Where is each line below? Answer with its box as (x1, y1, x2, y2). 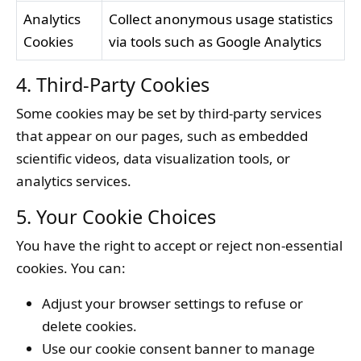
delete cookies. (42, 317, 137, 335)
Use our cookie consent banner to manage (42, 339, 315, 358)
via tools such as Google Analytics (109, 32, 322, 51)
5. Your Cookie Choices (16, 204, 216, 230)
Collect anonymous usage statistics (109, 10, 333, 28)
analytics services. (16, 172, 131, 190)
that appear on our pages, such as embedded (16, 127, 308, 145)
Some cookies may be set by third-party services (16, 104, 322, 122)
